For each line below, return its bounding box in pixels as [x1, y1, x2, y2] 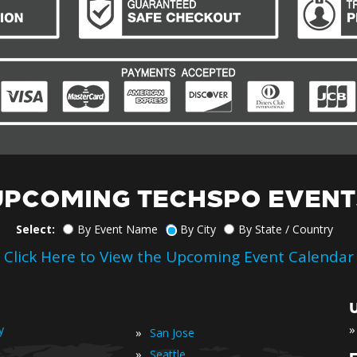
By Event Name [77, 222, 158, 237]
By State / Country [238, 222, 333, 237]
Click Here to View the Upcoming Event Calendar [3, 246, 354, 267]
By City [180, 222, 216, 237]
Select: [16, 222, 55, 237]
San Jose [150, 325, 194, 340]
